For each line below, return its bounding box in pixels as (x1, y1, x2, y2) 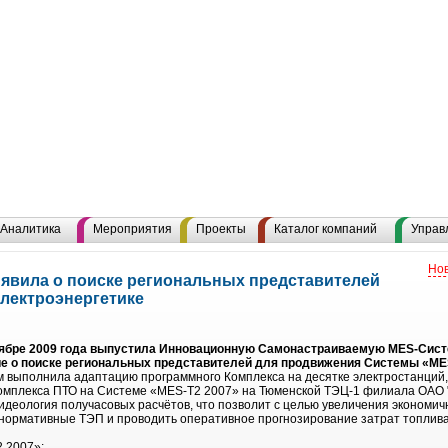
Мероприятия (93, 222, 172, 236)
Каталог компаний (274, 222, 377, 236)
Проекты (196, 222, 246, 236)
